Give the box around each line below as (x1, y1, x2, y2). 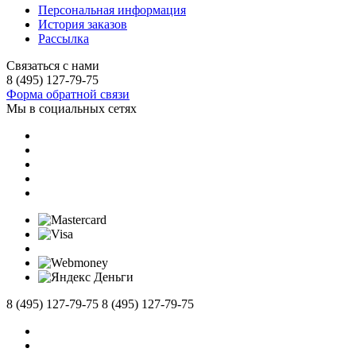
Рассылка (38, 31, 89, 45)
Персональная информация (38, 2, 186, 17)
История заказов (38, 17, 127, 31)
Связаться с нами (6, 58, 99, 72)
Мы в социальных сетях (6, 101, 137, 115)
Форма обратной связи (6, 87, 130, 101)
